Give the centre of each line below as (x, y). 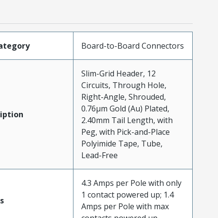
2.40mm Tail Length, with (127, 120)
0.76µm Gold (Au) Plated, (125, 108)
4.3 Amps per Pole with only (131, 183)
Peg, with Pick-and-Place (125, 132)
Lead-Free (99, 155)
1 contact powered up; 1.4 (127, 194)
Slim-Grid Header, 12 (118, 73)
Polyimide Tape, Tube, (122, 143)
